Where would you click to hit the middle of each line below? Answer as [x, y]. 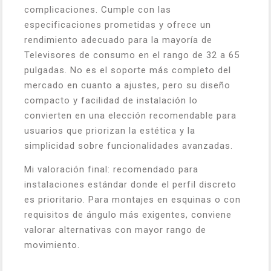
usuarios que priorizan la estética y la [110, 130]
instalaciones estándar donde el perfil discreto [130, 184]
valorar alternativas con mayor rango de [115, 230]
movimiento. [52, 245]
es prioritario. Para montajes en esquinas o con [132, 199]
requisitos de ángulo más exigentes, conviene [128, 214]
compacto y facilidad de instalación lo [111, 100]
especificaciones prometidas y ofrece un [118, 24]
